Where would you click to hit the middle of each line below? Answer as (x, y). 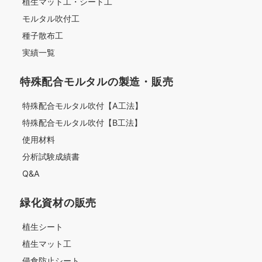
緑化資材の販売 (58, 202)
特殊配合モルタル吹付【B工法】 (82, 123)
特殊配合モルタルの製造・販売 (97, 81)
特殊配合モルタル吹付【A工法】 (82, 106)
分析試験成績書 (51, 156)
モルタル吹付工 (51, 18)
